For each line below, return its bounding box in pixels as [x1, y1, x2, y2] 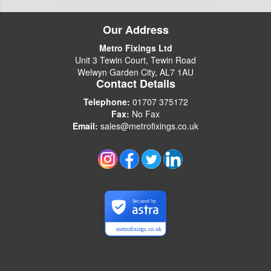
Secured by [132, 198, 156, 204]
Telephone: [83, 96, 130, 108]
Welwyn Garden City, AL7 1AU [77, 66, 194, 79]
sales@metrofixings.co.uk [100, 120, 198, 132]
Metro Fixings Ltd [99, 42, 172, 54]
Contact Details [96, 76, 175, 92]
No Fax [129, 108, 160, 120]
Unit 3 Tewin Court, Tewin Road [75, 54, 196, 67]
